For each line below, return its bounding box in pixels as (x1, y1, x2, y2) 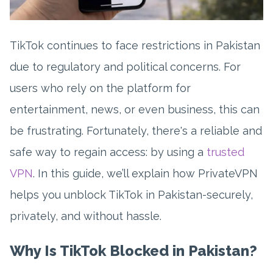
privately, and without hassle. (10, 210, 161, 223)
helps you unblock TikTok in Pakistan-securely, (10, 188, 253, 202)
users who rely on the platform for (10, 82, 191, 95)
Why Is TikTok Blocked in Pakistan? (10, 242, 257, 260)
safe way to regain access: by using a (10, 146, 207, 159)
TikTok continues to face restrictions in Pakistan (10, 39, 260, 52)
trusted (207, 146, 244, 159)
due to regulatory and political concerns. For (10, 60, 241, 74)
